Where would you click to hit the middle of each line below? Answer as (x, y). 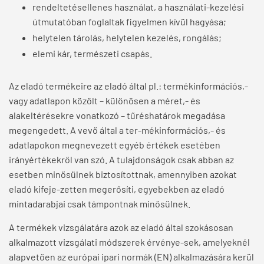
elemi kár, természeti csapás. (92, 54)
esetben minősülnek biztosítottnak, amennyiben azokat (123, 174)
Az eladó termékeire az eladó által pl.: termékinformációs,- (128, 86)
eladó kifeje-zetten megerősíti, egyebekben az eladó (117, 189)
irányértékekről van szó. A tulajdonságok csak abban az (121, 160)
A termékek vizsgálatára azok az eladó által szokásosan (121, 227)
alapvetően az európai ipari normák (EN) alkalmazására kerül (131, 257)
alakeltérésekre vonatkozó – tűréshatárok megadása (117, 115)
